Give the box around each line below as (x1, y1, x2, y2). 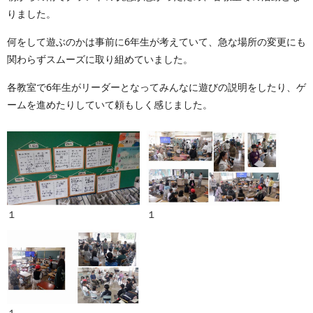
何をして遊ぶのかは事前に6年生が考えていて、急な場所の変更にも (7, 35, 306, 48)
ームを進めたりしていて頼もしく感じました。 (7, 98, 212, 111)
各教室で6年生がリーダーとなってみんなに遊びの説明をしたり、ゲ (7, 80, 306, 94)
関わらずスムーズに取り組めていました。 (7, 52, 193, 66)
